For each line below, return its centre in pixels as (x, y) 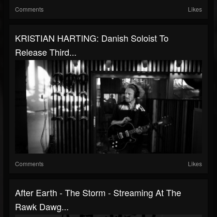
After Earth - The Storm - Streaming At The (98, 192)
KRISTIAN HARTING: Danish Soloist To (92, 38)
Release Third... (46, 52)
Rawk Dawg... (42, 206)
